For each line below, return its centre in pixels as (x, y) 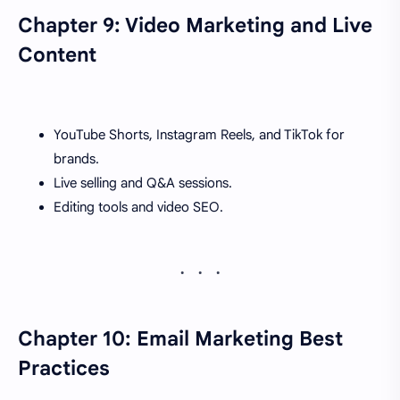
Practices (64, 367)
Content (57, 54)
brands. (76, 158)
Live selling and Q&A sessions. (143, 183)
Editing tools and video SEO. (138, 207)
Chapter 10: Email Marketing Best (180, 338)
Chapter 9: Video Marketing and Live (195, 25)
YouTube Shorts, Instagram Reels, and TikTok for (199, 134)
